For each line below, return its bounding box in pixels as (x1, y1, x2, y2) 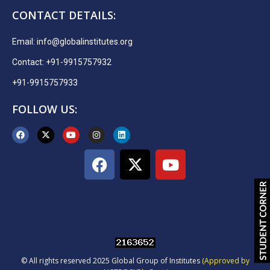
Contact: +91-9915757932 (12, 57, 111, 67)
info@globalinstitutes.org (37, 37, 133, 47)
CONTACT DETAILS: (12, 8, 116, 23)
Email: (12, 37, 37, 47)
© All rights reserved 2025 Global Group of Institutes (20, 256, 202, 266)
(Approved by (201, 256, 250, 266)
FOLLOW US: (12, 102, 77, 117)
